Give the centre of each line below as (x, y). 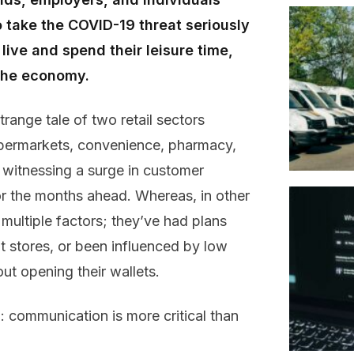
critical (185, 316)
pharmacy (200, 145)
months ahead (81, 196)
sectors (181, 120)
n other (227, 196)
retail (139, 120)
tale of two (83, 120)
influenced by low (169, 247)
